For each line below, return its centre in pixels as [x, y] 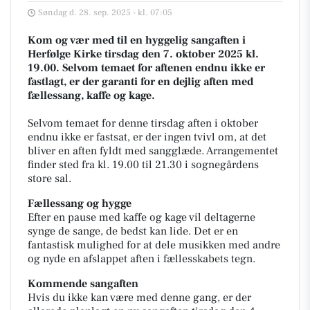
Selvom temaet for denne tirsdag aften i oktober [143, 124]
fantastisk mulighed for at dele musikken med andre [154, 245]
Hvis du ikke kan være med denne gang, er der [139, 298]
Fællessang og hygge [80, 204]
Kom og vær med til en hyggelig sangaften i [137, 40]
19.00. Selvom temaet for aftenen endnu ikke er [146, 68]
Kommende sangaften [83, 284]
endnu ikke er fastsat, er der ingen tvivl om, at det [147, 137]
